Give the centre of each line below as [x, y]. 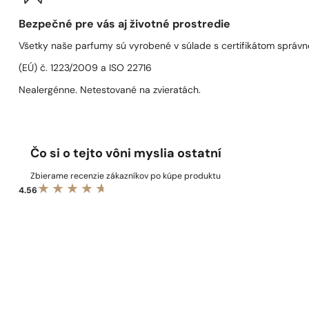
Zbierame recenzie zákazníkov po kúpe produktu [126, 176]
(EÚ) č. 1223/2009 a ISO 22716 [86, 68]
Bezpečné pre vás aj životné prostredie [125, 24]
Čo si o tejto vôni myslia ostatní [126, 154]
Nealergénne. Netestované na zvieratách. [110, 90]
